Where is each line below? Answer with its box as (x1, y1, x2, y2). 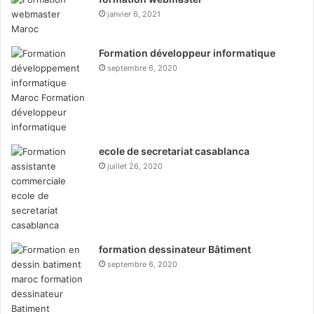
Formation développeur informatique (99, 46, 275, 59)
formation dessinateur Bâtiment (99, 243, 251, 255)
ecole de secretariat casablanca (99, 144, 250, 157)
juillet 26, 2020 (107, 161, 163, 171)
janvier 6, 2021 (107, 8, 161, 19)
